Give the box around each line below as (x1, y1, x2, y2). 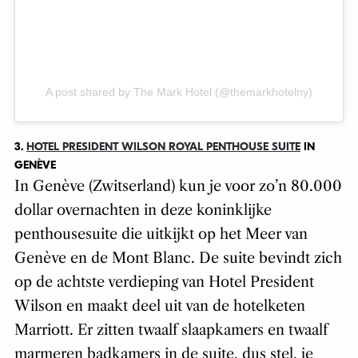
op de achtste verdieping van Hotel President (14, 272, 314, 291)
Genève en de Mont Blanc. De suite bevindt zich (14, 249, 342, 267)
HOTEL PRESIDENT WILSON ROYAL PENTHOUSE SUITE (26, 139, 300, 153)
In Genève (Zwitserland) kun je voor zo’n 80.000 (14, 177, 342, 195)
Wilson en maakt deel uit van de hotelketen (14, 296, 305, 315)
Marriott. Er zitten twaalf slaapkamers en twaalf (14, 320, 328, 339)
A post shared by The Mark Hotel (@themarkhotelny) (46, 85, 312, 98)
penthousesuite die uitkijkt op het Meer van (14, 225, 308, 243)
